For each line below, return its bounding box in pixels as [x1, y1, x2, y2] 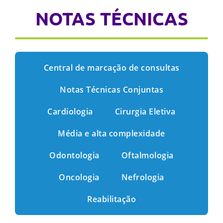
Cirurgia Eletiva [114, 106, 176, 117]
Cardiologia [47, 106, 93, 117]
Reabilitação [87, 194, 136, 205]
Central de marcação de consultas [43, 62, 180, 74]
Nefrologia [121, 172, 164, 183]
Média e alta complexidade [58, 128, 165, 139]
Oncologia [59, 172, 100, 183]
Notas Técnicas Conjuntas [60, 84, 163, 96]
